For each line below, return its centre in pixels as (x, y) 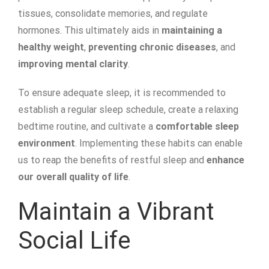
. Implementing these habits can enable (159, 144)
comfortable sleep (197, 127)
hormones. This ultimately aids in (90, 31)
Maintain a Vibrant (116, 212)
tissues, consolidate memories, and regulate (113, 14)
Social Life (74, 241)
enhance (225, 160)
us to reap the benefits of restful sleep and (112, 160)
